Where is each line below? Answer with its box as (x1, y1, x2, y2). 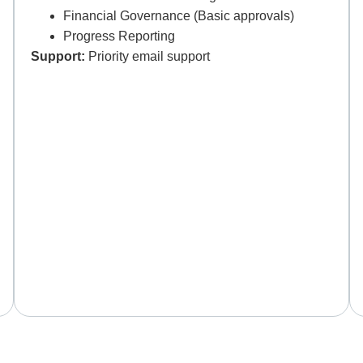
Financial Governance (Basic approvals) (63, 9, 295, 23)
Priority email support (88, 49, 211, 64)
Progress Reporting (63, 29, 176, 44)
